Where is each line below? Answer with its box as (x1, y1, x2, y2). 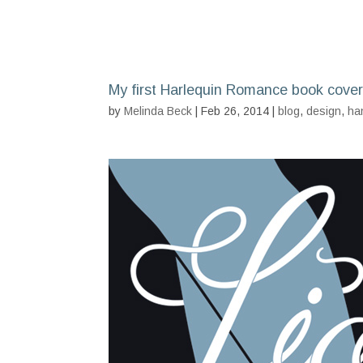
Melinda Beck (124, 105, 193, 117)
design (306, 105, 342, 117)
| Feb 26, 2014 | (192, 105, 279, 117)
